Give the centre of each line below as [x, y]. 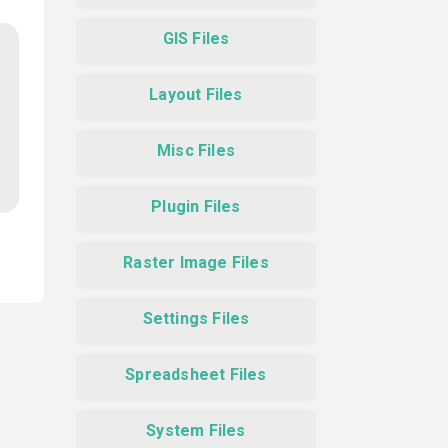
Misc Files [196, 150]
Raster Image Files [196, 262]
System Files [196, 430]
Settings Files [196, 318]
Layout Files [196, 94]
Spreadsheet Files [196, 374]
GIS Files [196, 38]
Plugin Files [196, 206]
